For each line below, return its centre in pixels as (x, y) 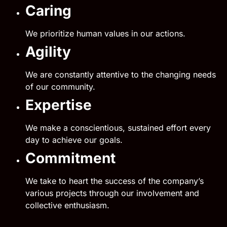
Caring (48, 11)
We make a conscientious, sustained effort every (118, 128)
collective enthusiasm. (67, 205)
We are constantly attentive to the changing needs (121, 74)
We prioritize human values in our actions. (105, 33)
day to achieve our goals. (75, 140)
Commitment (72, 158)
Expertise (59, 105)
